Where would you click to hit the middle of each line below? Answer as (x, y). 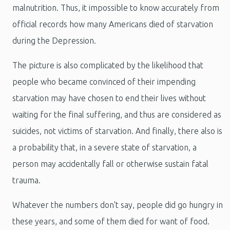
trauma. (26, 180)
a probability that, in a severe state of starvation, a (104, 148)
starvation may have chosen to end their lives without (109, 98)
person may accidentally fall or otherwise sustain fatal (110, 164)
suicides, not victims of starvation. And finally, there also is (117, 131)
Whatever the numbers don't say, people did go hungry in (118, 205)
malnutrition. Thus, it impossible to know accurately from (116, 8)
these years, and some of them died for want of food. (111, 222)
